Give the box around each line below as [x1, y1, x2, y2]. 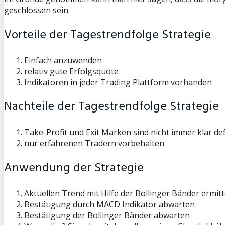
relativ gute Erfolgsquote [24, 65, 119, 77]
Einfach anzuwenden [24, 54, 102, 66]
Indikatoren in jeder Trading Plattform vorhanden [24, 76, 212, 88]
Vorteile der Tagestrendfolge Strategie [4, 25, 211, 45]
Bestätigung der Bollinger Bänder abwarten [24, 210, 190, 221]
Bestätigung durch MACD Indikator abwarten [24, 199, 195, 210]
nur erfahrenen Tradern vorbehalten [24, 138, 164, 149]
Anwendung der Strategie [4, 159, 144, 178]
